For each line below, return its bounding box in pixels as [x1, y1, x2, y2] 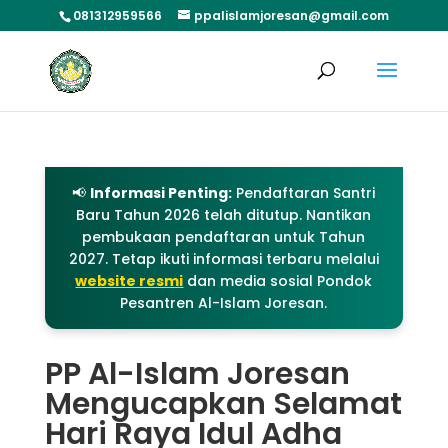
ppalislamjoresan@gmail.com [193, 7, 389, 24]
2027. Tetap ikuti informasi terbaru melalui [68, 249, 379, 269]
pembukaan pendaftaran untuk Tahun [82, 227, 366, 247]
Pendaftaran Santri [232, 183, 376, 203]
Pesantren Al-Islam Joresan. [120, 293, 328, 313]
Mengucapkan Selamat [44, 383, 402, 425]
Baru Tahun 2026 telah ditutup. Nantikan [76, 205, 372, 225]
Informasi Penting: [90, 183, 233, 203]
